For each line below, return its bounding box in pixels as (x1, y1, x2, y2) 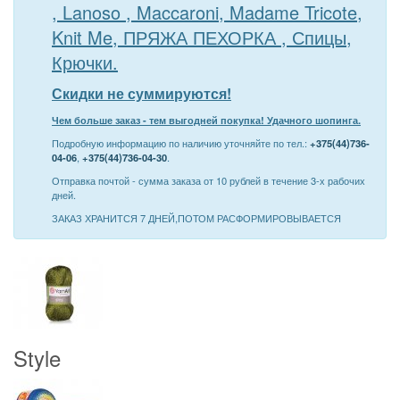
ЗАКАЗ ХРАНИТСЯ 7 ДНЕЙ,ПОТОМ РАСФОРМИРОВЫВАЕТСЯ (52, 211, 341, 225)
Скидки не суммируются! (52, 83, 231, 104)
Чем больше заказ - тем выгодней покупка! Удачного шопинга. (52, 112, 361, 127)
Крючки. (52, 49, 118, 75)
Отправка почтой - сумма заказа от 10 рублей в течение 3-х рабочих (52, 173, 365, 187)
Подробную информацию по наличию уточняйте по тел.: (52, 136, 310, 150)
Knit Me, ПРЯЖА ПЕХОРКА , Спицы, (52, 24, 352, 50)
